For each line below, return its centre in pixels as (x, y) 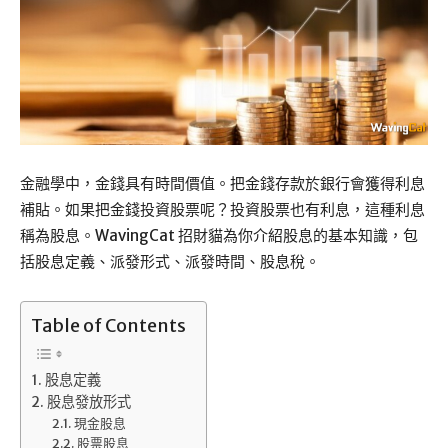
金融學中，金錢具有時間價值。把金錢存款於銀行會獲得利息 (222, 184)
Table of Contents (108, 326)
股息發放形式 (88, 402)
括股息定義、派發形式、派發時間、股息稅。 (170, 262)
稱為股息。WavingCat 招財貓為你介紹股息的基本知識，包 (219, 236)
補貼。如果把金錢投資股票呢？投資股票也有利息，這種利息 (222, 210)
